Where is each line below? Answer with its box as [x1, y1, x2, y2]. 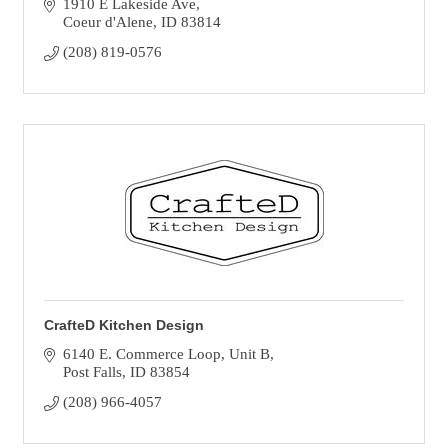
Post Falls [62, 364, 122, 380]
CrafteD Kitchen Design [44, 317, 204, 333]
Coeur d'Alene [62, 14, 153, 30]
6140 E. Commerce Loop [62, 346, 221, 362]
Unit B [228, 346, 270, 362]
